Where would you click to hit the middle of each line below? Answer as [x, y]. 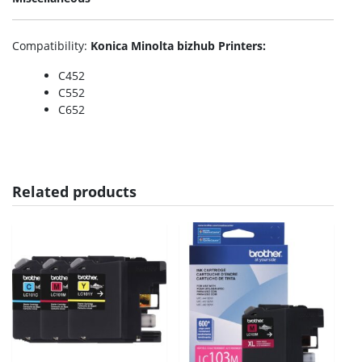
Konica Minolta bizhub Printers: [178, 45]
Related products [74, 191]
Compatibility [48, 45]
